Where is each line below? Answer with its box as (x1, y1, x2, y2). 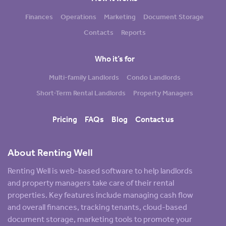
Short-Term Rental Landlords (36, 89, 126, 98)
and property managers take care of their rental (8, 178, 174, 188)
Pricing (52, 115, 77, 125)
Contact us (135, 115, 174, 125)
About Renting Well (8, 146, 93, 158)
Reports (121, 28, 146, 37)
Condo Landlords (126, 73, 181, 82)
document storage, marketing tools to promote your (8, 214, 192, 224)
